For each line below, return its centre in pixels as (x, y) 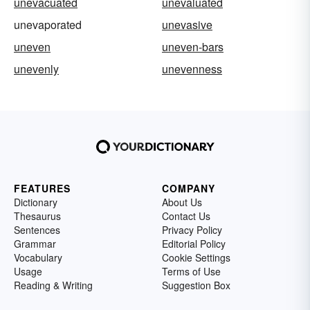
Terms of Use (191, 272)
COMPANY (189, 189)
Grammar (35, 244)
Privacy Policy (192, 230)
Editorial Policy (194, 244)
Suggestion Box (196, 285)
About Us (182, 202)
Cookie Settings (196, 258)
